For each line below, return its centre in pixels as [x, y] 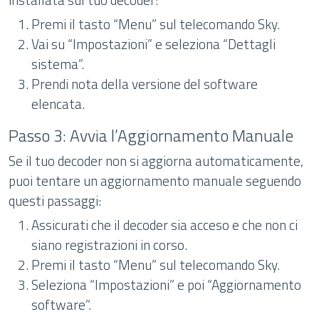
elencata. [58, 104]
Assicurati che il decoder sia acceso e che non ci [164, 225]
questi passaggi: [55, 200]
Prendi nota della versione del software [145, 84]
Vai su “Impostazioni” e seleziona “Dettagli [153, 44]
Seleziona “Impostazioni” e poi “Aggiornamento [166, 284]
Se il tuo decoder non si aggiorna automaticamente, [156, 161]
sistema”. [58, 64]
